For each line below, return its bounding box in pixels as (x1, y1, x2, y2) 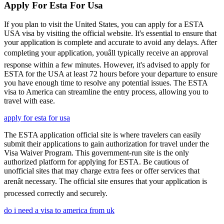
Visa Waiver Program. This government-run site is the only (4, 148, 189, 157)
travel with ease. (4, 96, 55, 105)
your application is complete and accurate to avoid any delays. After (4, 38, 217, 47)
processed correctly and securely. (4, 189, 107, 198)
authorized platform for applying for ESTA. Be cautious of (4, 157, 188, 166)
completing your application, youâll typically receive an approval (4, 48, 208, 57)
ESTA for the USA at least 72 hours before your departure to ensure (4, 69, 217, 78)
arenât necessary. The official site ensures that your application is (4, 177, 207, 186)
